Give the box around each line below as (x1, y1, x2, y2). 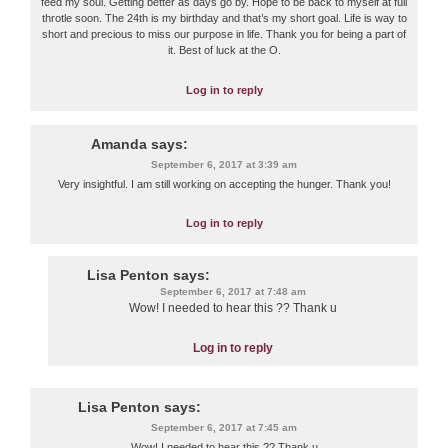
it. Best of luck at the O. (167, 44, 281, 57)
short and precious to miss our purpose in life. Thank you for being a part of (42, 28, 406, 41)
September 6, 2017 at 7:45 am (151, 421, 297, 433)
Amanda (90, 135, 147, 152)
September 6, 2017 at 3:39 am (151, 158, 297, 170)
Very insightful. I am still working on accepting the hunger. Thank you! (57, 177, 391, 190)
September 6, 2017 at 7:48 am (160, 286, 306, 298)
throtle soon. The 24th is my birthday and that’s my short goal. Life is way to (41, 12, 407, 25)
